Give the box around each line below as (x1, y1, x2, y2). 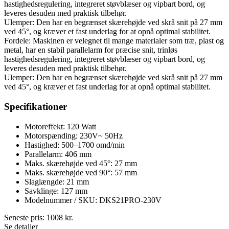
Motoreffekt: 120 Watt (25, 122, 96, 131)
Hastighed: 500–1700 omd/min (25, 140, 125, 149)
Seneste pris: (4, 213, 47, 222)
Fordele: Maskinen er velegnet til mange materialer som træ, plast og (4, 36, 224, 45)
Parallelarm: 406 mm (25, 149, 91, 158)
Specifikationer (4, 101, 67, 112)
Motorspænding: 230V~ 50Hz (25, 131, 123, 140)
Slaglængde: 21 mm (25, 177, 89, 186)
